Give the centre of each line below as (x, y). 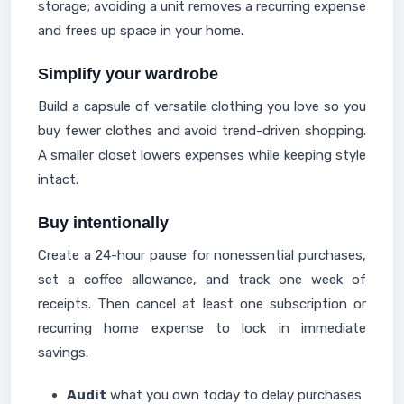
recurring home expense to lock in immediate (202, 328)
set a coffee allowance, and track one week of (202, 280)
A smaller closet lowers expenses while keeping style (202, 155)
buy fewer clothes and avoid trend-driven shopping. (202, 131)
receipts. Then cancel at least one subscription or (202, 304)
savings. (63, 353)
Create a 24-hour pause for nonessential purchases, (202, 255)
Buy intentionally (103, 223)
